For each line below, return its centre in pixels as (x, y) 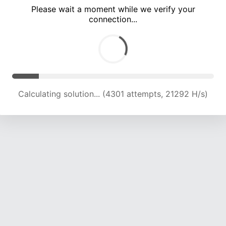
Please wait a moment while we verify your (113, 9)
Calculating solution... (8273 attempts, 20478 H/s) (113, 94)
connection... (113, 19)
